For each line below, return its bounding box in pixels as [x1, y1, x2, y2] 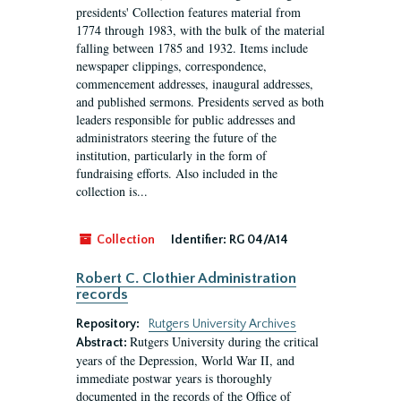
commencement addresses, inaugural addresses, [76, 75, 313, 92]
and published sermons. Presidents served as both [76, 93, 324, 110]
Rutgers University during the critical [130, 333, 319, 350]
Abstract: [76, 336, 130, 350]
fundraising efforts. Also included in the [76, 165, 277, 182]
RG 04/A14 [229, 233, 288, 247]
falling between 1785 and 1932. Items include [76, 39, 308, 56]
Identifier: [171, 233, 226, 247]
